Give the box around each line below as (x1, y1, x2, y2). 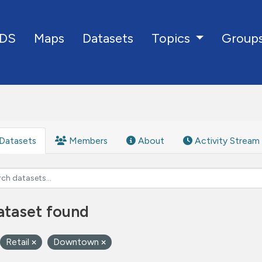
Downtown (53, 236, 101, 247)
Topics (151, 30, 193, 46)
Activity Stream (192, 135, 260, 146)
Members (67, 135, 108, 146)
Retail (6, 236, 32, 247)
